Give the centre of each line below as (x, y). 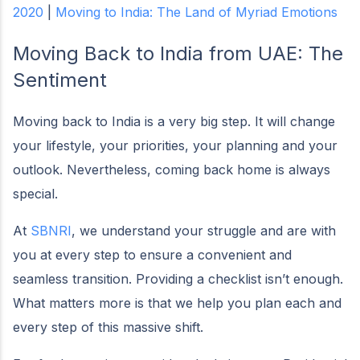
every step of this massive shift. (110, 327)
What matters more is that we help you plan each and (177, 303)
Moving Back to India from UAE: (161, 53)
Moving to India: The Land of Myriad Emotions (196, 12)
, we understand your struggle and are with (204, 230)
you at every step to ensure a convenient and (152, 254)
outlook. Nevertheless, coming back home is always (172, 169)
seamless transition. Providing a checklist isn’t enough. (178, 278)
